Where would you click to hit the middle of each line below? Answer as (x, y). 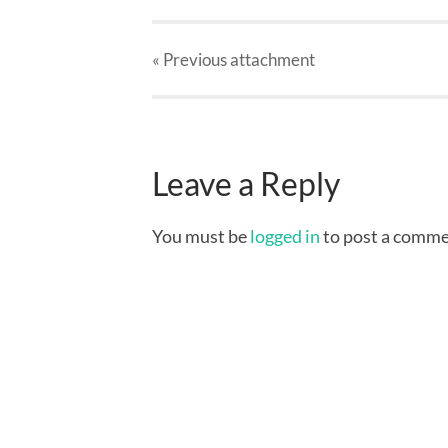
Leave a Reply (246, 184)
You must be (201, 236)
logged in (285, 236)
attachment (271, 59)
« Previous (189, 59)
